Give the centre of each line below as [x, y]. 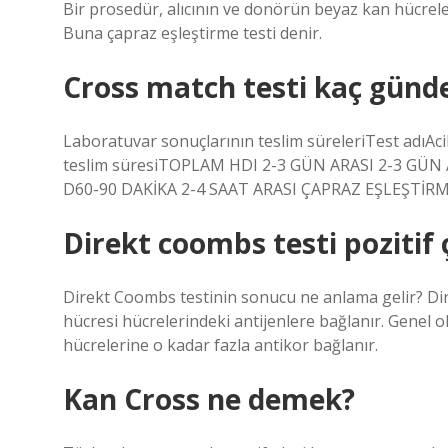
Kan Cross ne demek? [209, 399]
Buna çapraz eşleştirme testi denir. [192, 33]
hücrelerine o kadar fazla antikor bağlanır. [220, 345]
